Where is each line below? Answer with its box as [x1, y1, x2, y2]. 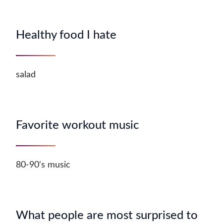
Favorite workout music [16, 119, 139, 132]
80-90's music [16, 161, 70, 170]
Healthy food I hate [16, 29, 116, 42]
